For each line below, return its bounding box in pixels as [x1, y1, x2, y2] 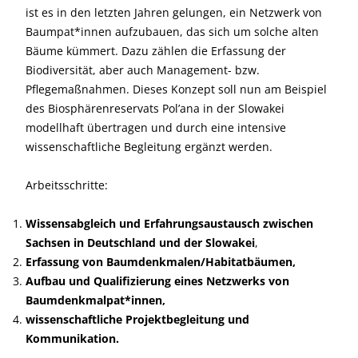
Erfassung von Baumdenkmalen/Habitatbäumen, [26, 254, 296, 269]
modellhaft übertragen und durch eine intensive [26, 120, 286, 135]
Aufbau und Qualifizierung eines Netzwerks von [26, 273, 289, 288]
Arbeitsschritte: [26, 177, 108, 193]
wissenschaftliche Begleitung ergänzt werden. [26, 139, 272, 154]
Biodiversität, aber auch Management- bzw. [26, 62, 260, 78]
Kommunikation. [26, 331, 119, 346]
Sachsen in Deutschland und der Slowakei [26, 235, 255, 250]
